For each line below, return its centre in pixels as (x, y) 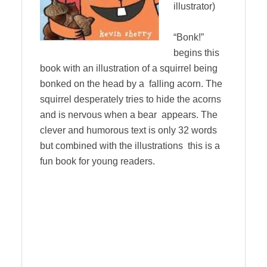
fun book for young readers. (97, 161)
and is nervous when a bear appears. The (129, 115)
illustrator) (194, 6)
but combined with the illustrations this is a (130, 146)
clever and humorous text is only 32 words (128, 130)
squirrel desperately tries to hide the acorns (131, 99)
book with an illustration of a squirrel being (129, 68)
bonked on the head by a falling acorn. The (131, 84)
